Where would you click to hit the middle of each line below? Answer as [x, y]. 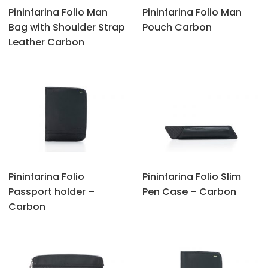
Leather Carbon [46, 42]
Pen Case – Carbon [189, 192]
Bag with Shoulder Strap [67, 27]
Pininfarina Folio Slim [192, 177]
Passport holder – [51, 192]
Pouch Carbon [177, 27]
